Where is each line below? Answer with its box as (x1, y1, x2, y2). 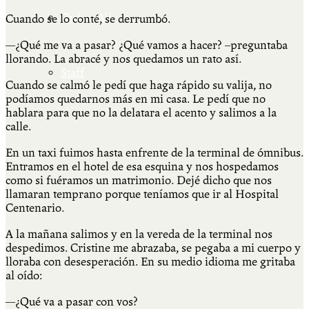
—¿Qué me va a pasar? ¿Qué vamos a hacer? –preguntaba (6, 38, 288, 52)
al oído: (6, 268, 42, 282)
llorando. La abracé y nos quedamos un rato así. (6, 52, 241, 66)
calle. (6, 119, 31, 133)
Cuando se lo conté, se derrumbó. (6, 12, 170, 26)
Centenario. (6, 201, 64, 215)
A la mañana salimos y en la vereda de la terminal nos (6, 227, 272, 241)
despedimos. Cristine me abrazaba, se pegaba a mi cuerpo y (6, 241, 301, 255)
